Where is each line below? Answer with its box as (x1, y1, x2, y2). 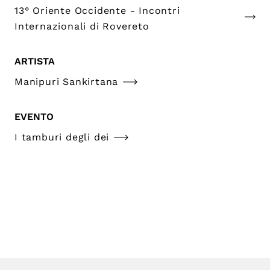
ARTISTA (14, 55, 55, 67)
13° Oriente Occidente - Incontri (14, 4, 180, 16)
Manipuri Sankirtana (14, 75, 119, 87)
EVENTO (14, 110, 54, 122)
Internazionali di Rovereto (14, 20, 149, 32)
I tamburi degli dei (14, 131, 110, 143)
